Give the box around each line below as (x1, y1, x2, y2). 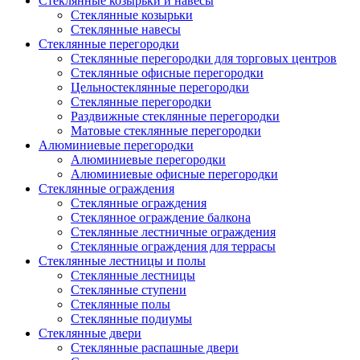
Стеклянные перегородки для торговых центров (71, 51, 337, 65)
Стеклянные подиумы (71, 311, 192, 325)
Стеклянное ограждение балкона (71, 210, 251, 224)
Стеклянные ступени (71, 282, 186, 297)
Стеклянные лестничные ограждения (71, 224, 276, 239)
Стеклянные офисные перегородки (71, 65, 264, 80)
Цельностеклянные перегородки (71, 80, 249, 94)
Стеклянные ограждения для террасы (71, 239, 276, 253)
